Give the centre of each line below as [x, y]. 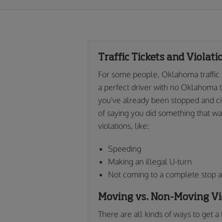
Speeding [125, 148]
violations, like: [124, 126]
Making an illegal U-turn [150, 161]
